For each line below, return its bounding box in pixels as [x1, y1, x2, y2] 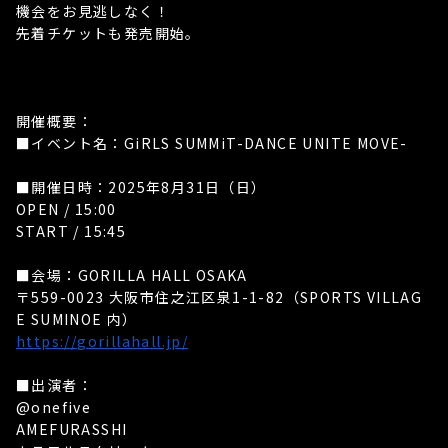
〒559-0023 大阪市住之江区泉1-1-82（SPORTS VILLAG [16, 287, 423, 307]
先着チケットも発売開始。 [16, 23, 201, 43]
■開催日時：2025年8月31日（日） [16, 177, 267, 197]
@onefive [16, 397, 92, 417]
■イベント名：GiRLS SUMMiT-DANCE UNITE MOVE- [16, 133, 408, 153]
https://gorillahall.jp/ [16, 331, 189, 351]
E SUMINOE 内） [16, 309, 138, 329]
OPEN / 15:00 [16, 199, 117, 219]
